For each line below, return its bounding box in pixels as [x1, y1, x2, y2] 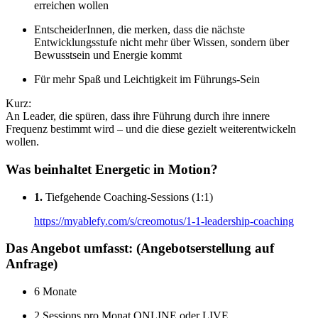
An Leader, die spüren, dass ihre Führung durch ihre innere [6, 110, 270, 123]
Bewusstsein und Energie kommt [34, 49, 182, 62]
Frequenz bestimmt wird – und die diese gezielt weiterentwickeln [6, 123, 296, 136]
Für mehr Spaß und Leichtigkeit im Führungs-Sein [34, 73, 260, 86]
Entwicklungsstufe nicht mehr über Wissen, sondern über [34, 36, 289, 49]
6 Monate [34, 285, 77, 298]
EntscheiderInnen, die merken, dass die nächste [34, 23, 245, 36]
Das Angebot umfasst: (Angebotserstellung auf [6, 241, 274, 256]
